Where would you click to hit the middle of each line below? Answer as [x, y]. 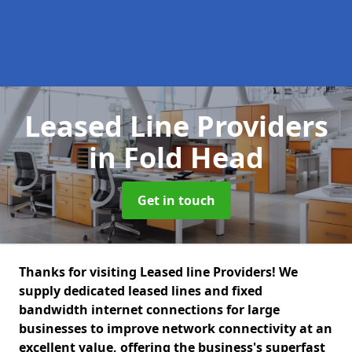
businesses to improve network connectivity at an [176, 328]
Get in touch [176, 200]
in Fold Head [176, 158]
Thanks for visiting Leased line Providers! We [158, 272]
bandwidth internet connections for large [149, 310]
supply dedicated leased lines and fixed [141, 291]
